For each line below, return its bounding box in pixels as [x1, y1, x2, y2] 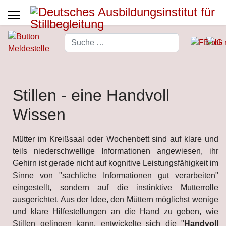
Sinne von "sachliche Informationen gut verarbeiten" [13, 171, 218, 180]
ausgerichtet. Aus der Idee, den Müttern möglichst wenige [13, 195, 218, 204]
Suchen [64, 34, 92, 43]
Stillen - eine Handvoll [13, 86, 169, 104]
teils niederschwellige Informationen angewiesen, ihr [13, 147, 218, 155]
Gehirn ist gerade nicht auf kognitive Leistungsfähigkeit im [13, 159, 218, 167]
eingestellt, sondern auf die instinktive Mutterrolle [13, 183, 218, 192]
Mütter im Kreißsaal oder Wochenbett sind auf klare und [13, 135, 218, 143]
